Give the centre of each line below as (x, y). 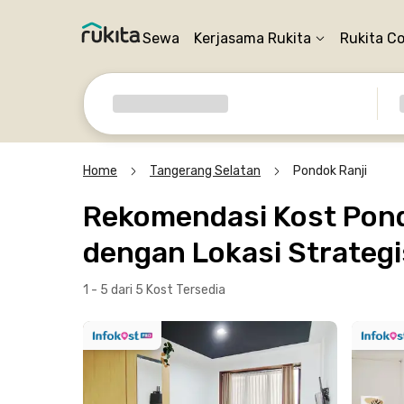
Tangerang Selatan (205, 171)
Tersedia (201, 290)
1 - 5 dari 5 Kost (129, 290)
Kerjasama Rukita (252, 38)
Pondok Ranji (330, 171)
